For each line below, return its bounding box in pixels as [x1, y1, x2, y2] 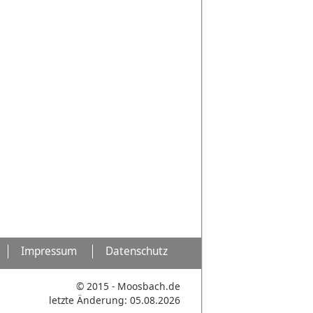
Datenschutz [105, 243, 168, 259]
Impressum [21, 243, 77, 259]
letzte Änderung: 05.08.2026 [49, 293, 180, 307]
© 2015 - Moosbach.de [76, 279, 180, 293]
